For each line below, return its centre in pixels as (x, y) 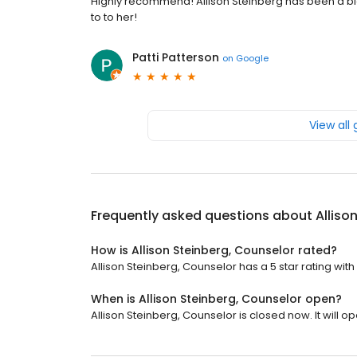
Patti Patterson (176, 57)
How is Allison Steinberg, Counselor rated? (214, 250)
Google (252, 58)
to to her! (114, 17)
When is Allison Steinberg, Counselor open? (216, 299)
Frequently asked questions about (203, 216)
